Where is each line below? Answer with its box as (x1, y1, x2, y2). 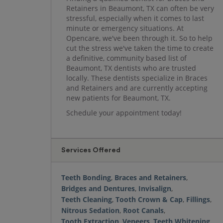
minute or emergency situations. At (66, 23, 184, 33)
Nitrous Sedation (61, 206, 119, 215)
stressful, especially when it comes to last (66, 13, 204, 23)
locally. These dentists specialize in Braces (66, 73, 208, 83)
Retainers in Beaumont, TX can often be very (66, 3, 214, 13)
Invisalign (138, 184, 171, 193)
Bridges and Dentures (61, 184, 135, 193)
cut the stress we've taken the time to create (66, 43, 214, 53)
